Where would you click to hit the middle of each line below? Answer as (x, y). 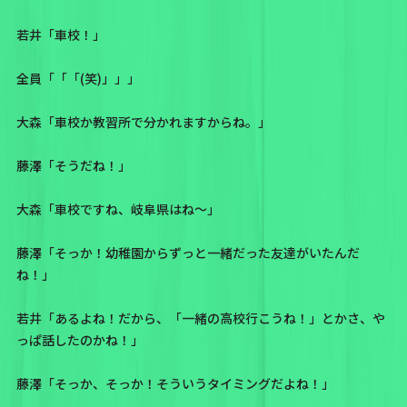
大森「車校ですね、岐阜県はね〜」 (118, 209)
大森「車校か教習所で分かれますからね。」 (143, 122)
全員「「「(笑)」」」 (78, 79)
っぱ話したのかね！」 (79, 340)
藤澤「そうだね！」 (73, 166)
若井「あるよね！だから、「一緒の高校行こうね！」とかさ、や (200, 318)
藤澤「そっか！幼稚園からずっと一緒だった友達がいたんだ (188, 253)
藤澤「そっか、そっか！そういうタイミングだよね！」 (175, 384)
